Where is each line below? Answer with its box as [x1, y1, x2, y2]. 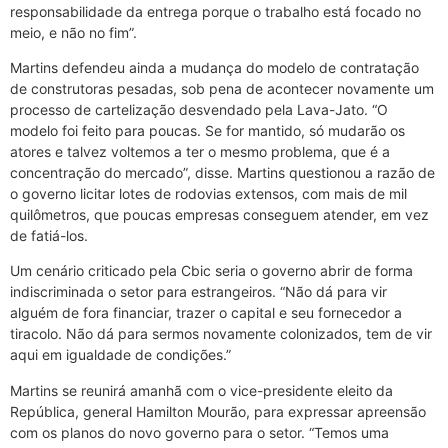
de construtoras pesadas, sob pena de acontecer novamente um [10, 80, 434, 98]
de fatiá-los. [10, 227, 88, 245]
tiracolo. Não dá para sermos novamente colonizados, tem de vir [10, 325, 432, 343]
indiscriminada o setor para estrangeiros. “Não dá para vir [10, 283, 387, 301]
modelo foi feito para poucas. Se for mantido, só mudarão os [10, 122, 405, 140]
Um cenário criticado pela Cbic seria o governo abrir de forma [10, 262, 413, 280]
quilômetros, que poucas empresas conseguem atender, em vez [10, 206, 429, 224]
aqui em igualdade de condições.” [10, 346, 231, 364]
